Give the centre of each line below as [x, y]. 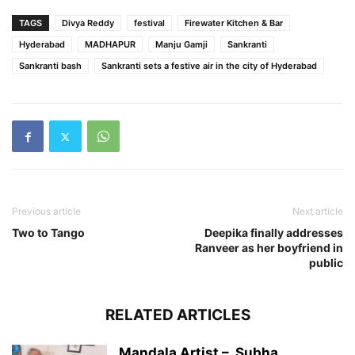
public [326, 263]
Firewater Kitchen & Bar [234, 23]
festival [149, 23]
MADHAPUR [110, 44]
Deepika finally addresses [274, 233]
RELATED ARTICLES [177, 315]
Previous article [46, 211]
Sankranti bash [50, 66]
